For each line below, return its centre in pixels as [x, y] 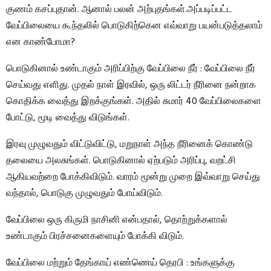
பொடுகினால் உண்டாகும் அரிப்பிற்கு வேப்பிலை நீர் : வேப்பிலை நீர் [131, 69]
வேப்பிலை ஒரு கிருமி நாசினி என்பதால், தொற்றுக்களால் [117, 220]
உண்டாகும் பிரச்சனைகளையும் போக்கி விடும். [95, 237]
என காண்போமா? [41, 42]
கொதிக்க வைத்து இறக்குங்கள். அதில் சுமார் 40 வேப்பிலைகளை [134, 102]
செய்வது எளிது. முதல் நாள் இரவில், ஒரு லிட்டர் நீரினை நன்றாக [131, 85]
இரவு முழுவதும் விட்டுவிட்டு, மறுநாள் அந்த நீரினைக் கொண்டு [129, 145]
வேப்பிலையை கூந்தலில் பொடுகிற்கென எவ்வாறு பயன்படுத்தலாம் [134, 26]
